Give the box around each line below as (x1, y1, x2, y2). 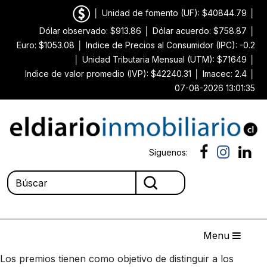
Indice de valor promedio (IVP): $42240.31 (25, 69, 191, 79)
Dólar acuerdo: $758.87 (153, 26, 247, 36)
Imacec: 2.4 (203, 69, 247, 79)
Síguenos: (149, 147, 188, 158)
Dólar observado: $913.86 (39, 26, 141, 36)
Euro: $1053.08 (17, 40, 74, 50)
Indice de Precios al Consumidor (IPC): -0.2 (86, 40, 255, 50)
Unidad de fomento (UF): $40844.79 (102, 8, 247, 18)
